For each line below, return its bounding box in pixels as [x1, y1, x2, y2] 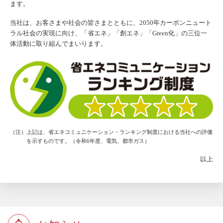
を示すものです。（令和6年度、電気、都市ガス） [26, 137, 150, 144]
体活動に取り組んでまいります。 [10, 39, 107, 47]
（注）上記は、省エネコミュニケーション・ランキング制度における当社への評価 [10, 128, 213, 135]
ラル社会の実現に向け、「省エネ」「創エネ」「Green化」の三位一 [10, 29, 207, 37]
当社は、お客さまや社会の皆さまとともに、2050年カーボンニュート [10, 18, 212, 26]
